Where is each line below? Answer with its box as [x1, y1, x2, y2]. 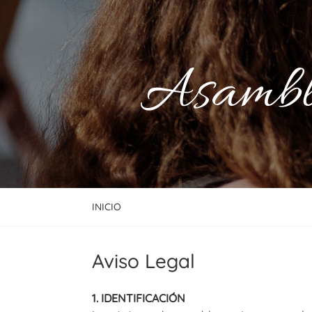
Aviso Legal [92, 249, 195, 273]
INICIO [92, 201, 121, 213]
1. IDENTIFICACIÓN [92, 291, 185, 305]
